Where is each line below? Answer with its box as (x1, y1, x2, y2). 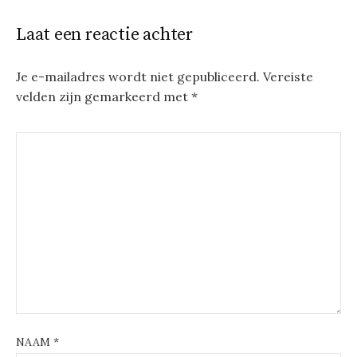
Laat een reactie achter (16, 24, 194, 46)
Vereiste (263, 69, 313, 85)
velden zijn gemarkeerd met (16, 88, 191, 105)
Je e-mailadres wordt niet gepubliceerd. (16, 69, 260, 85)
